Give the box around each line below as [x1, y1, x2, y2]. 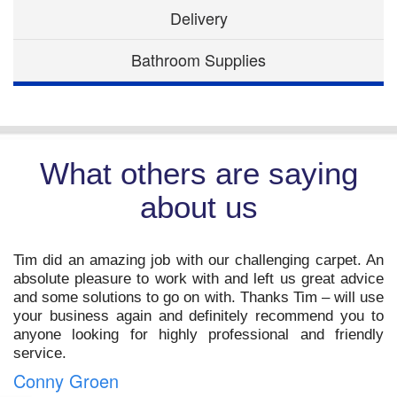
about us [139, 190, 258, 225]
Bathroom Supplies [131, 48, 266, 72]
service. [13, 345, 66, 362]
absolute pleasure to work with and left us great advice [13, 270, 384, 288]
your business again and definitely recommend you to [13, 307, 384, 325]
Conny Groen [13, 368, 119, 394]
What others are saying [39, 156, 358, 191]
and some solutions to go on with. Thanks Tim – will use [13, 289, 384, 307]
